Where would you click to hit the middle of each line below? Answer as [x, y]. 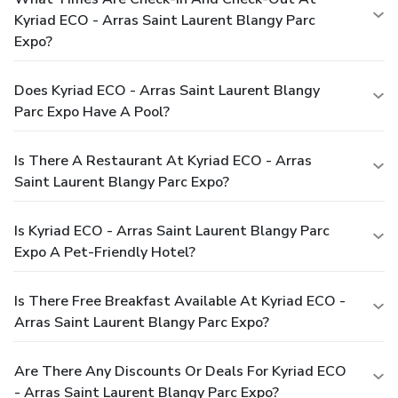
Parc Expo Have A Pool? [92, 111]
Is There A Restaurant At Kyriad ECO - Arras [163, 160]
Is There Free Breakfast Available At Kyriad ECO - [180, 301]
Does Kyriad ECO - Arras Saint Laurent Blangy [167, 90]
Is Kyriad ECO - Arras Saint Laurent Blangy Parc [172, 231]
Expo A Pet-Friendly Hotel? [105, 252]
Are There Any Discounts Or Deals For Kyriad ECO [180, 371]
